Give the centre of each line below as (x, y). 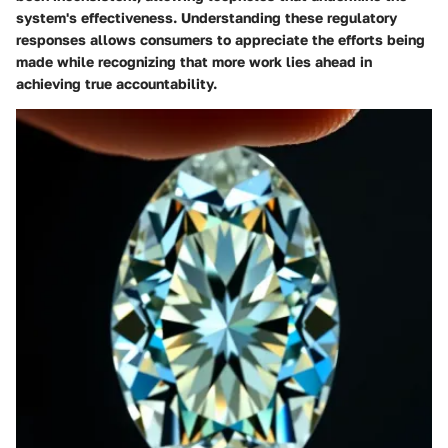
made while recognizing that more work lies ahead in (194, 62)
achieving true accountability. (116, 84)
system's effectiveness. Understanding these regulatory (206, 18)
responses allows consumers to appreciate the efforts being (220, 40)
